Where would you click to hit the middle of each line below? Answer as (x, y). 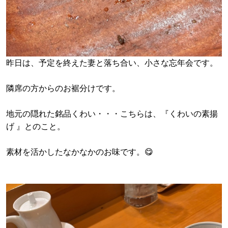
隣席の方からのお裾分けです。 (63, 88)
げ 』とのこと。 (36, 126)
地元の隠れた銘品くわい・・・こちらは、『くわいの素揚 (112, 113)
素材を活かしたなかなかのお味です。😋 (80, 152)
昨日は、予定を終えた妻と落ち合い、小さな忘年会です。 (112, 63)
